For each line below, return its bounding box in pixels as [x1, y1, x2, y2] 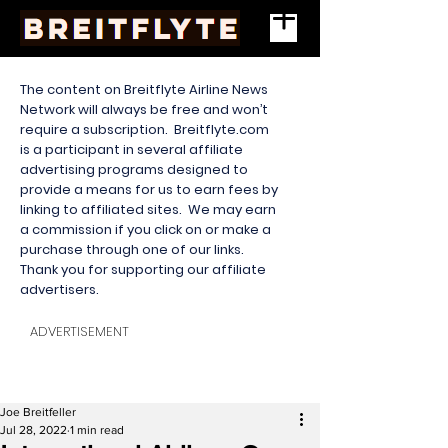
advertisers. [20, 280, 102, 299]
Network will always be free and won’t [20, 100, 268, 119]
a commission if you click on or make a [20, 220, 271, 239]
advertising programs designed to [20, 160, 248, 179]
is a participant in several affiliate [20, 140, 243, 159]
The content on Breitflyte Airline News [20, 80, 268, 99]
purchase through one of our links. [20, 240, 247, 259]
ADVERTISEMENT [30, 322, 129, 341]
